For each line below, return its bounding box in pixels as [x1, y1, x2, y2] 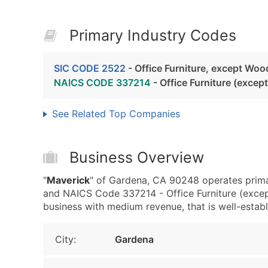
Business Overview [69, 148, 204, 166]
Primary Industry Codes [69, 26, 236, 44]
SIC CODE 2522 [54, 62, 126, 74]
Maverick [47, 174, 90, 186]
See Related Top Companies [52, 108, 180, 120]
